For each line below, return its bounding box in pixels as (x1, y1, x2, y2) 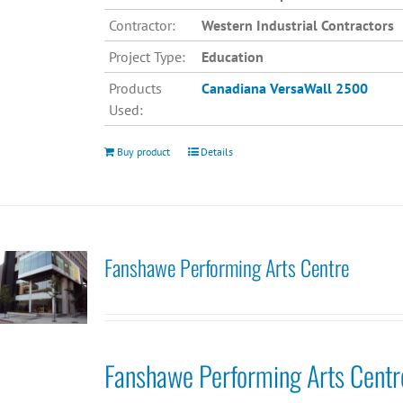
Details (200, 145, 233, 159)
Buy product (116, 145, 170, 159)
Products (108, 79, 162, 98)
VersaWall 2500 (269, 79, 368, 98)
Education (201, 48, 264, 67)
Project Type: (108, 48, 185, 67)
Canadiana (201, 79, 266, 98)
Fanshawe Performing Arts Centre (103, 251, 349, 283)
